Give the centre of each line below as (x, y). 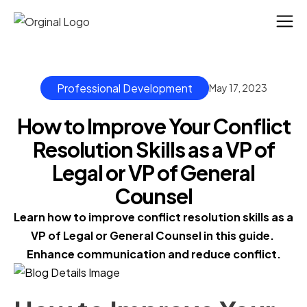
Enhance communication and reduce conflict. (153, 254)
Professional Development (124, 88)
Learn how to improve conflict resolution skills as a (153, 217)
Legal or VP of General (153, 173)
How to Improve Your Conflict (153, 126)
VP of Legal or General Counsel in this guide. (152, 236)
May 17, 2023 (238, 88)
